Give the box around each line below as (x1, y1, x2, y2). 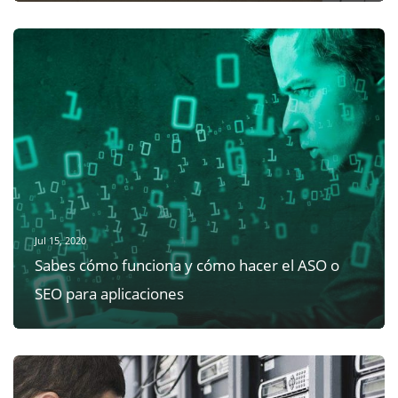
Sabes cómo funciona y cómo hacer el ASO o (34, 254, 339, 276)
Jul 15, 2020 (34, 234, 86, 248)
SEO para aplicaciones (34, 283, 184, 305)
